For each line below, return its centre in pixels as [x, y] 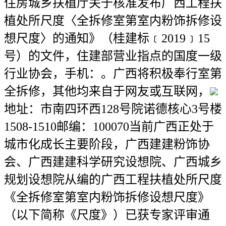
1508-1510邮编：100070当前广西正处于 [109, 127]
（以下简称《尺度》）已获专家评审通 [107, 215]
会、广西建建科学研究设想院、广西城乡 [113, 162]
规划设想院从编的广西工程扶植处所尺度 [113, 180]
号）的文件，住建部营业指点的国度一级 [113, 56]
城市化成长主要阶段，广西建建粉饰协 [107, 144]
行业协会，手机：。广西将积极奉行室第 [113, 74]
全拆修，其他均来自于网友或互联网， [107, 91]
